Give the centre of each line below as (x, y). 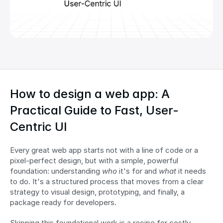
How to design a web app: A (90, 94)
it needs (191, 171)
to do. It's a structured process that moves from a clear (107, 181)
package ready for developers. (63, 202)
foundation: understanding (56, 171)
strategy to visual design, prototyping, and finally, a (97, 192)
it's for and (138, 171)
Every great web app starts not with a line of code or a (104, 150)
